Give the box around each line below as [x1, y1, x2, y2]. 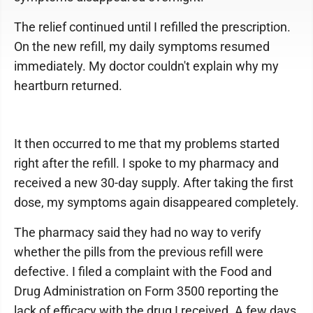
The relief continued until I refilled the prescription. [14, 20, 291, 34]
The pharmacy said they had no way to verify [14, 225, 261, 240]
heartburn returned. [14, 78, 122, 93]
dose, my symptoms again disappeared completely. [14, 195, 299, 210]
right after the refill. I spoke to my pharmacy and [14, 156, 279, 170]
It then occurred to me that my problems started [14, 136, 279, 151]
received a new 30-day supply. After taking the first [14, 175, 293, 190]
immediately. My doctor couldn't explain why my [14, 59, 279, 73]
